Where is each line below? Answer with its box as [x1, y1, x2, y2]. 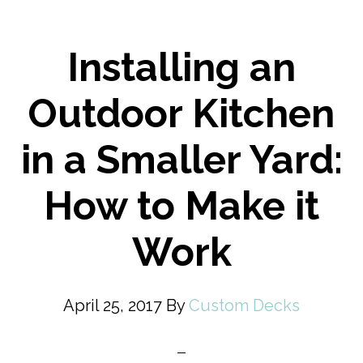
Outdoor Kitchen [28, 91, 335, 136]
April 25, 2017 [63, 296, 162, 315]
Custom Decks [189, 296, 300, 315]
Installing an [67, 45, 296, 90]
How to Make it [44, 183, 319, 228]
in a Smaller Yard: [20, 137, 343, 182]
